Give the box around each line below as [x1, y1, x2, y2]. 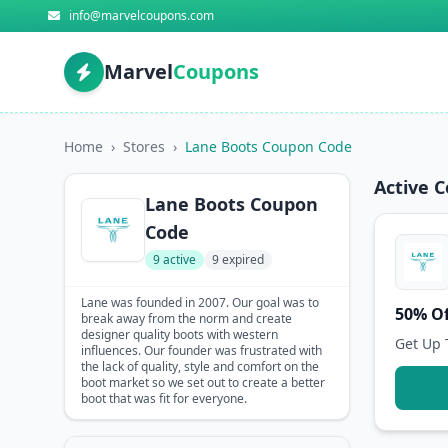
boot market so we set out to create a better [81, 374, 325, 391]
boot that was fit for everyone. [81, 390, 247, 407]
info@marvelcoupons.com [69, 7, 214, 24]
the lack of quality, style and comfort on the [81, 358, 319, 375]
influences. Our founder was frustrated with [81, 342, 322, 359]
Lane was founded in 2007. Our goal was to [81, 294, 319, 311]
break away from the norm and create [81, 310, 292, 327]
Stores [123, 137, 165, 156]
